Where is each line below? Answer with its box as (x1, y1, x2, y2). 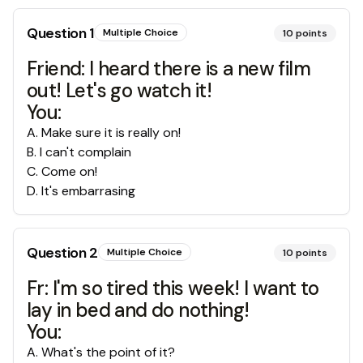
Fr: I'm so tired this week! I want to (27, 275, 319, 301)
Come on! (41, 163, 97, 180)
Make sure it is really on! (41, 124, 181, 141)
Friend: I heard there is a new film (27, 56, 310, 81)
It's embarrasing (41, 182, 135, 199)
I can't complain (40, 143, 131, 160)
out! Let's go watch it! (27, 78, 212, 103)
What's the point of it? (41, 344, 175, 361)
